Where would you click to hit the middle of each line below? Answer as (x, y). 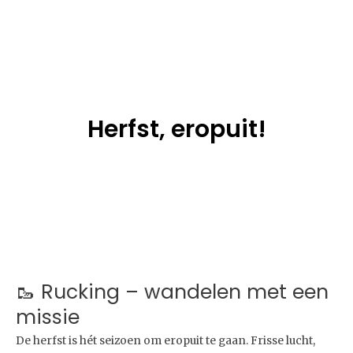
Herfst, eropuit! (176, 129)
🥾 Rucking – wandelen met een (172, 292)
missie (48, 317)
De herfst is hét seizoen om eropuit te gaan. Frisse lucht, (165, 340)
